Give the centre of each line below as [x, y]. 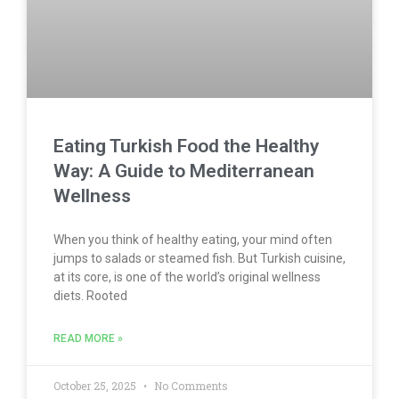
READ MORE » [88, 338]
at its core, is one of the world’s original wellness [187, 277]
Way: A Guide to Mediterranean [184, 171]
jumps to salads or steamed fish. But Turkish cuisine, [199, 258]
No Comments [190, 385]
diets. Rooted [90, 295]
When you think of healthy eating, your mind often [193, 239]
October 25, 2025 [96, 385]
